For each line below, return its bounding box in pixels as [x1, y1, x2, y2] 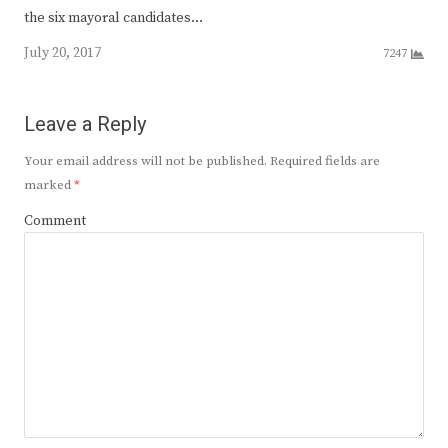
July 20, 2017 [24, 44, 101, 63]
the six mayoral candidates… [24, 9, 203, 28]
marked [24, 176, 74, 193]
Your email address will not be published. [24, 152, 267, 169]
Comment [24, 211, 86, 230]
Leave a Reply [24, 109, 146, 139]
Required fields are [267, 152, 380, 169]
